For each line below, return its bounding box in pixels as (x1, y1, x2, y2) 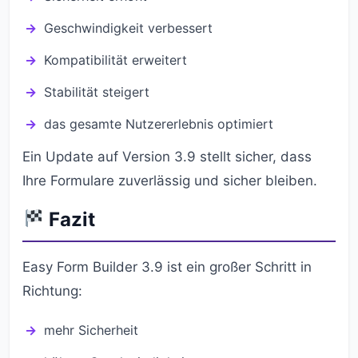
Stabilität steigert (44, 84, 149, 100)
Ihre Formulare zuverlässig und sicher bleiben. (22, 173, 317, 189)
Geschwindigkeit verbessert (44, 20, 213, 36)
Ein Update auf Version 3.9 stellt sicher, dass (22, 149, 312, 165)
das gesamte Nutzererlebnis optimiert (44, 116, 273, 132)
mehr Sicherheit (44, 322, 138, 338)
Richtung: (22, 283, 82, 299)
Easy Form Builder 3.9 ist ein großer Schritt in (22, 259, 312, 275)
